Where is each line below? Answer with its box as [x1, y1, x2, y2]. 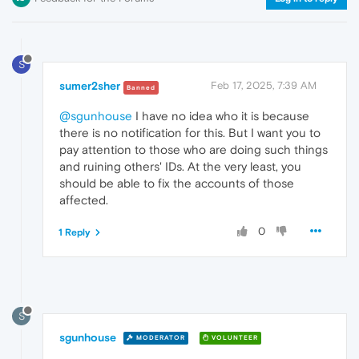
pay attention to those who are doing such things [59, 142, 328, 156]
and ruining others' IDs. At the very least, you [59, 159, 301, 173]
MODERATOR [134, 334, 185, 342]
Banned [127, 83, 155, 91]
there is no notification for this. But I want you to [59, 125, 321, 139]
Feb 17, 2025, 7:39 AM [211, 79, 317, 91]
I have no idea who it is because [132, 108, 309, 123]
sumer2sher [59, 79, 120, 92]
